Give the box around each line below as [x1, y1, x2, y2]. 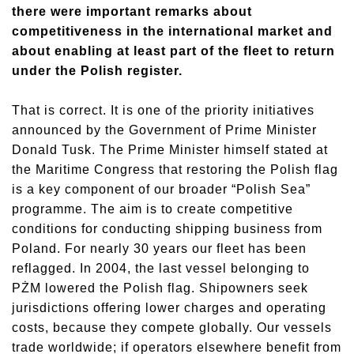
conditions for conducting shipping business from [12, 222, 322, 235]
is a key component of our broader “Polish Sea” [12, 183, 311, 196]
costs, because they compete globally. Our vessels [12, 321, 332, 334]
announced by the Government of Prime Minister [12, 123, 317, 137]
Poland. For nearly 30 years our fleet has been [12, 242, 307, 255]
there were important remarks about [12, 5, 252, 18]
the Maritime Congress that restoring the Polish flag [12, 163, 338, 176]
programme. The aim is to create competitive [12, 202, 293, 216]
